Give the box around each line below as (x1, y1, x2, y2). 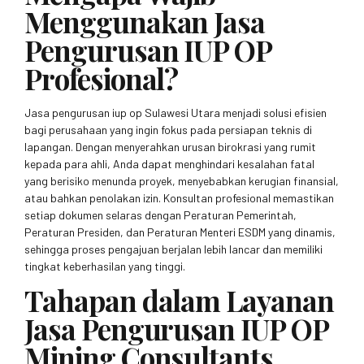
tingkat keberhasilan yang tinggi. (24, 259, 185, 274)
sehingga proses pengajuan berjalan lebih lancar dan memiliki (24, 242, 323, 257)
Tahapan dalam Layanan (24, 281, 334, 320)
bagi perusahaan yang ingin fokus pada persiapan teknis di (24, 123, 312, 137)
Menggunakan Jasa (24, 2, 266, 41)
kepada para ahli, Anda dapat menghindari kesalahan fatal (24, 157, 314, 171)
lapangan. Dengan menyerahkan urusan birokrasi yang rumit (24, 140, 316, 154)
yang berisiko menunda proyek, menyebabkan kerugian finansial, (24, 174, 339, 188)
